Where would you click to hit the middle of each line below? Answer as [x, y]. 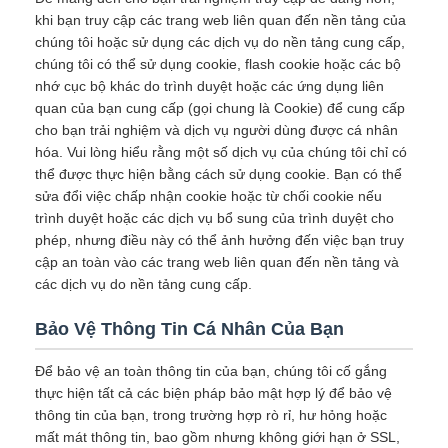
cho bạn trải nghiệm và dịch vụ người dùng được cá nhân [216, 130]
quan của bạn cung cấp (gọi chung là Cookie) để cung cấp [220, 108]
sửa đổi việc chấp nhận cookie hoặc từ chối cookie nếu [208, 196]
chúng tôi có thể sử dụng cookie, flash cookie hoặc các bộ [218, 64]
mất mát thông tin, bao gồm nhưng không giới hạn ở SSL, [217, 437]
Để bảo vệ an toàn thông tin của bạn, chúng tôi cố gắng [211, 371]
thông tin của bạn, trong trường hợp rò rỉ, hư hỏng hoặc [211, 415]
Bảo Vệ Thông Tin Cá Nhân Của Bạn [189, 329]
